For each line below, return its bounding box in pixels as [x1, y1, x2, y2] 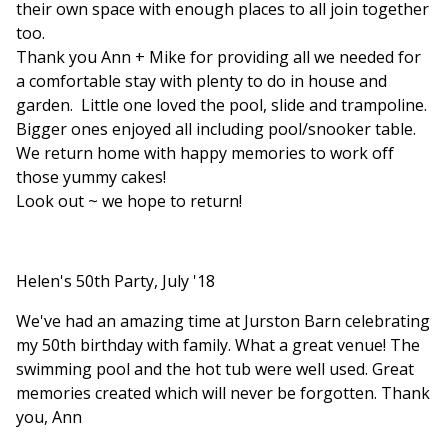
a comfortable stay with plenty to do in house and [16, 70, 387, 93]
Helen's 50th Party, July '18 [16, 270, 215, 293]
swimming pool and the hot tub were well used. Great [16, 358, 414, 381]
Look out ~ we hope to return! [16, 190, 242, 213]
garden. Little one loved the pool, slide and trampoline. [16, 94, 427, 117]
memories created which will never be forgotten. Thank [16, 382, 430, 405]
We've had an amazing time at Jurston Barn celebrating [16, 310, 430, 333]
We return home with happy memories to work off [16, 142, 394, 165]
